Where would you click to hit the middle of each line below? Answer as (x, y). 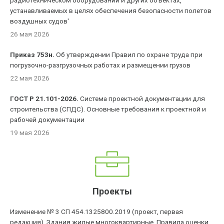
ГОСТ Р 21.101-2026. (44, 98)
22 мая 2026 (30, 78)
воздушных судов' (40, 21)
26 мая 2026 (30, 34)
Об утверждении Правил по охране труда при (129, 54)
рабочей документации (47, 119)
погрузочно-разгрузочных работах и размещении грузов (100, 65)
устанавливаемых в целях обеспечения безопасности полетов (111, 10)
